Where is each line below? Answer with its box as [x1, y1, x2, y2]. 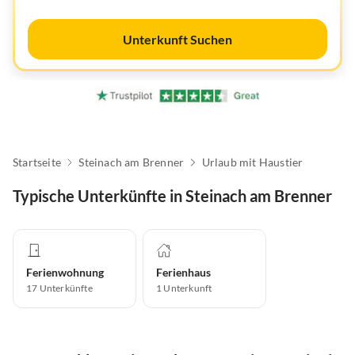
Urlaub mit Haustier [201, 155, 303, 170]
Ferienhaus [156, 265, 211, 280]
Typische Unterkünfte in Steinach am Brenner [13, 186, 332, 206]
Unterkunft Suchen [123, 32, 232, 47]
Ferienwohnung [26, 265, 104, 280]
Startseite [13, 155, 61, 170]
